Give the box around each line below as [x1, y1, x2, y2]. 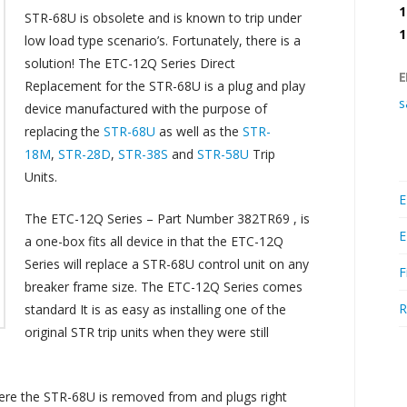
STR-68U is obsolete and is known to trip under [25, 8, 303, 26]
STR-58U [197, 144, 250, 163]
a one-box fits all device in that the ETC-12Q [25, 232, 284, 250]
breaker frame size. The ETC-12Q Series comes [25, 277, 303, 295]
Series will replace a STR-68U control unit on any [25, 254, 310, 273]
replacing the [25, 122, 104, 140]
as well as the [155, 122, 243, 140]
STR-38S [118, 144, 169, 163]
